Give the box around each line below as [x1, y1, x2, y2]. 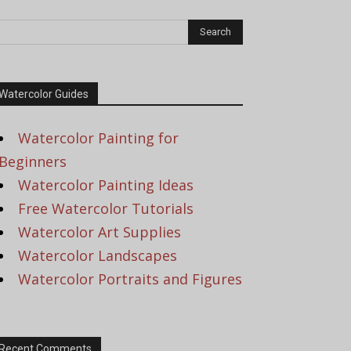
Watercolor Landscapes [18, 246, 177, 265]
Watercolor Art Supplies [18, 223, 181, 241]
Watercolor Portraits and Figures [18, 270, 242, 288]
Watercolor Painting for [18, 128, 179, 147]
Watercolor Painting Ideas [18, 175, 194, 194]
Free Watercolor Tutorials [18, 199, 194, 218]
